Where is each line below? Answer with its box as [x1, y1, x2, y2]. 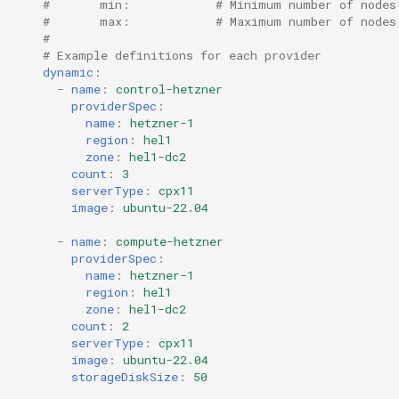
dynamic [43, 63, 94, 80]
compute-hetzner [116, 232, 224, 249]
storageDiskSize [71, 368, 178, 385]
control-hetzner [116, 80, 223, 97]
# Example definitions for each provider [43, 46, 322, 63]
